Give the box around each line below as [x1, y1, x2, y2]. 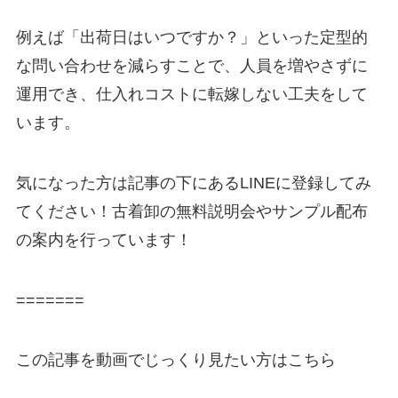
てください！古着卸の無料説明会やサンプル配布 [15, 202, 368, 220]
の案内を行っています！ [15, 230, 192, 249]
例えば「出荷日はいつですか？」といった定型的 [15, 28, 368, 46]
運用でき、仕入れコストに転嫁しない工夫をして [15, 84, 368, 103]
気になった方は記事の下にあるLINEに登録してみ [15, 173, 371, 192]
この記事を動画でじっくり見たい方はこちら [15, 351, 336, 370]
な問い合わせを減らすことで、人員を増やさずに [15, 56, 368, 75]
